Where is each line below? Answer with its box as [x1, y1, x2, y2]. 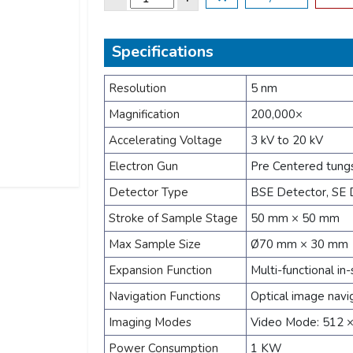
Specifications [112, 41, 214, 62]
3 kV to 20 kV [251, 132, 323, 148]
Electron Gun [109, 158, 178, 174]
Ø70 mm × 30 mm [251, 236, 348, 252]
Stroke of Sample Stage [109, 210, 238, 226]
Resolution [109, 80, 166, 96]
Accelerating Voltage [109, 132, 222, 148]
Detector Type [109, 184, 188, 200]
